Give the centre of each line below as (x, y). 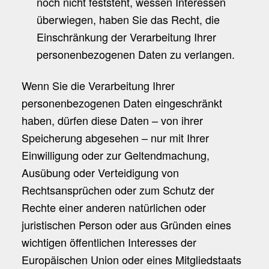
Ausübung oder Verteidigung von (100, 173)
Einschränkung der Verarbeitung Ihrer (126, 37)
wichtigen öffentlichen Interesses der (109, 242)
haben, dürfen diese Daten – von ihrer (112, 120)
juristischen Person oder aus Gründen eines (126, 225)
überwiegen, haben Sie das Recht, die (128, 20)
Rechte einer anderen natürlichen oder (113, 207)
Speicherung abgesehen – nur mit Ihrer (115, 138)
